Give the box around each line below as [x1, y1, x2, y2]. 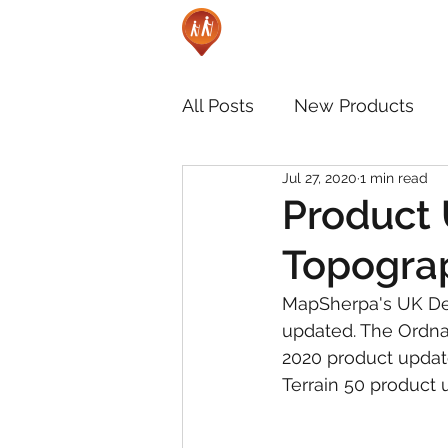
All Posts [182, 94, 254, 116]
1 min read [360, 169, 428, 186]
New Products [294, 94, 414, 116]
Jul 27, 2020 [282, 169, 357, 186]
